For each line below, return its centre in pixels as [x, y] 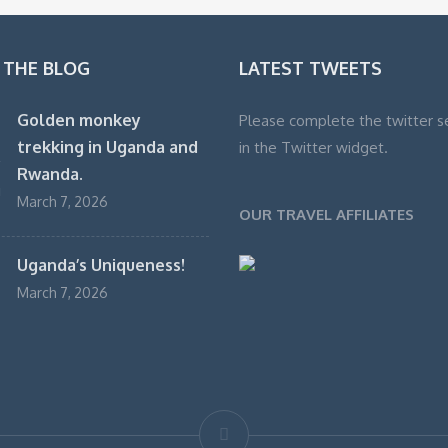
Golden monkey [78, 120]
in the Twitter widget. [313, 148]
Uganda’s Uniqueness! [100, 265]
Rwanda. [49, 174]
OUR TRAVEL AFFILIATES [326, 215]
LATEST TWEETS [310, 68]
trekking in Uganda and [107, 147]
